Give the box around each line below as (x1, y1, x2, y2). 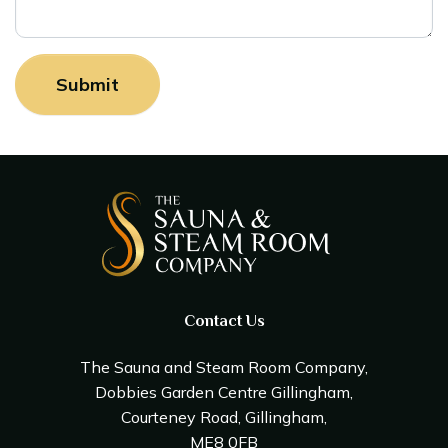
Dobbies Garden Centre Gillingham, (95, 382, 353, 403)
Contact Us (183, 312, 265, 331)
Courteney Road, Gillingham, (121, 407, 327, 428)
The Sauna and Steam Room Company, (80, 357, 368, 378)
